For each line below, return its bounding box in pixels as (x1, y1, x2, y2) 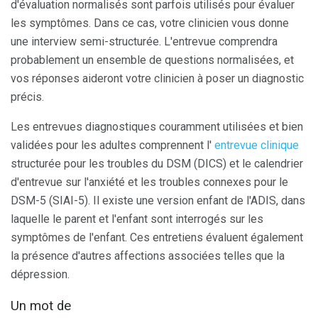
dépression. (11, 267, 70, 281)
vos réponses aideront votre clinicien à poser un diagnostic (11, 71, 304, 85)
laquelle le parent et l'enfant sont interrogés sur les (11, 212, 263, 226)
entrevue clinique (214, 138, 299, 152)
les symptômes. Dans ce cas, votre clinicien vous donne (11, 16, 289, 30)
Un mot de (11, 298, 71, 314)
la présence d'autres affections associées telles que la (11, 248, 285, 263)
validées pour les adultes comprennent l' (11, 138, 214, 152)
